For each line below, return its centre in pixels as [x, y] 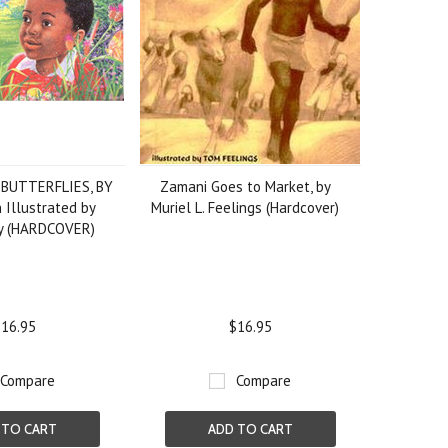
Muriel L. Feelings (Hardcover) [245, 207]
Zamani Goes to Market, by [245, 186]
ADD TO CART [250, 429]
